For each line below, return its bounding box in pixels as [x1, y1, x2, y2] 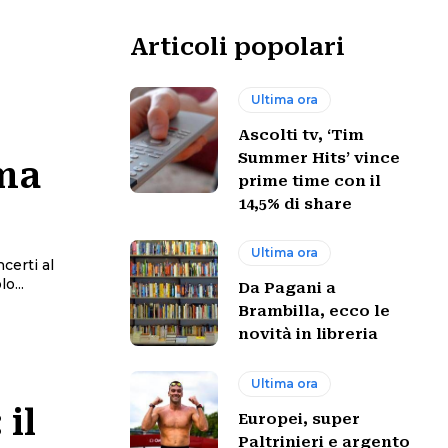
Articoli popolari [130, 33, 345, 61]
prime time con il [238, 172, 382, 190]
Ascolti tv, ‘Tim [238, 126, 365, 144]
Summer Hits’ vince [238, 149, 401, 167]
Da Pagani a [238, 279, 337, 298]
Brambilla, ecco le [238, 302, 391, 321]
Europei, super [238, 409, 361, 428]
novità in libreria [238, 325, 379, 344]
